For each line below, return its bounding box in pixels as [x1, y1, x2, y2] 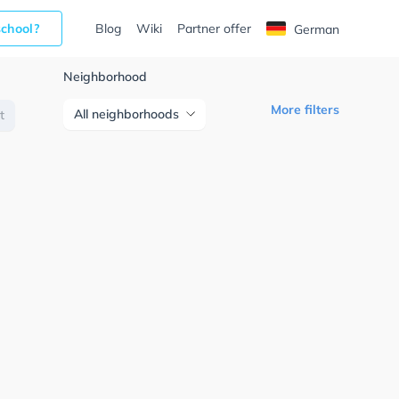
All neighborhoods [74, 106, 180, 122]
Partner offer [176, 20, 251, 37]
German [289, 21, 339, 37]
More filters [270, 102, 339, 118]
